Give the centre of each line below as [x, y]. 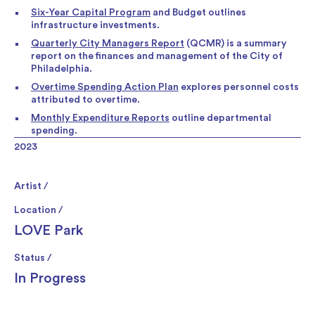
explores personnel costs [239, 87]
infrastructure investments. [95, 25]
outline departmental [220, 118]
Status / [33, 258]
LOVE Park [49, 230]
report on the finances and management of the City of [157, 56]
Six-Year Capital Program [91, 12]
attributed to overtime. [85, 99]
